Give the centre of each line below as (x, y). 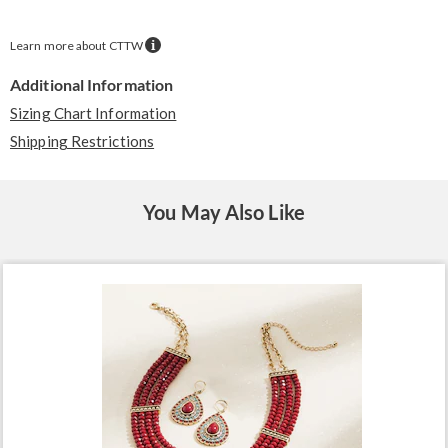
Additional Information (92, 84)
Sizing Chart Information (93, 112)
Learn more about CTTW (78, 45)
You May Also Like (224, 211)
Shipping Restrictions (82, 140)
